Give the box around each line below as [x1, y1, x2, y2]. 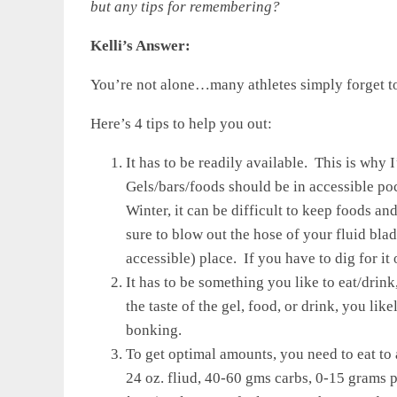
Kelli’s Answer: [90, 36, 191, 54]
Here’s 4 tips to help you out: [90, 114, 272, 132]
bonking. [126, 321, 182, 339]
